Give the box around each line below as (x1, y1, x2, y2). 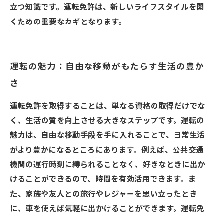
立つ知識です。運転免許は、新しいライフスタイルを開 (10, 3, 204, 12)
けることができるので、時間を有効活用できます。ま (10, 175, 196, 184)
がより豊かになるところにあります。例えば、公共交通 (10, 146, 204, 154)
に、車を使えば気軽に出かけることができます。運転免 (10, 204, 204, 213)
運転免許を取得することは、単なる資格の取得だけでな (10, 102, 205, 110)
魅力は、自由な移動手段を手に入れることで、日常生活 (10, 131, 205, 140)
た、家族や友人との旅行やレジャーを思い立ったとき (10, 190, 197, 198)
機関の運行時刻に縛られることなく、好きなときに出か (10, 160, 205, 169)
